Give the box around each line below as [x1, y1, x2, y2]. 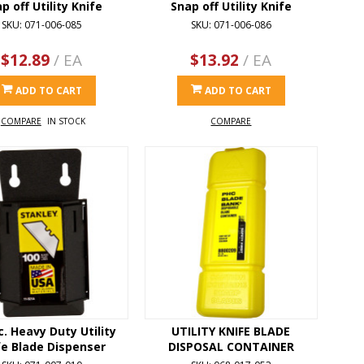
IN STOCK [46, 115, 85, 127]
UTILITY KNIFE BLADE [171, 323, 291, 339]
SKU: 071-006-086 [190, 17, 271, 32]
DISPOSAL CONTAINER [167, 338, 294, 354]
